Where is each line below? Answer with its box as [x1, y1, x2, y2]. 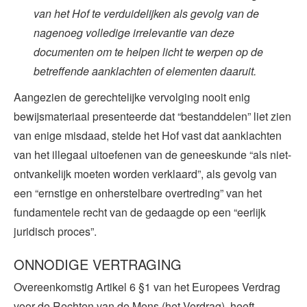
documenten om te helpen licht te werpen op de [33, 43, 263, 60]
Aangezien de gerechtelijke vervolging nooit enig [14, 88, 250, 105]
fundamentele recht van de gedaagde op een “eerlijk [14, 204, 266, 220]
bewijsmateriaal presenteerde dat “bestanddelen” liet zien [14, 108, 291, 124]
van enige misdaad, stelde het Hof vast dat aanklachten [14, 127, 282, 143]
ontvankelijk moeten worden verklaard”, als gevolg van [14, 165, 277, 182]
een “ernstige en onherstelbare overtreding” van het [14, 184, 262, 201]
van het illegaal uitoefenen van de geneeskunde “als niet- [14, 146, 291, 162]
